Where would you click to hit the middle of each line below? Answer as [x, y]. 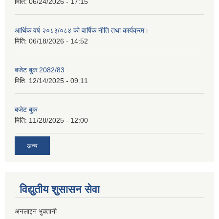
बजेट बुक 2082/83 [40, 70]
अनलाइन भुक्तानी [36, 211]
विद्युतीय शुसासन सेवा [60, 190]
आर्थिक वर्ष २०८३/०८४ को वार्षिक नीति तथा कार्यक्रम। [82, 31]
